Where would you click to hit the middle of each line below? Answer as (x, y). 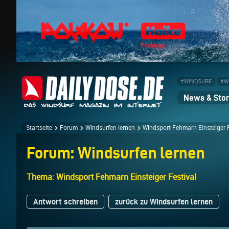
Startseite (39, 128)
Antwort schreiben (65, 202)
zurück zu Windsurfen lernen (164, 202)
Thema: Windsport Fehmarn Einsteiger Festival (111, 177)
